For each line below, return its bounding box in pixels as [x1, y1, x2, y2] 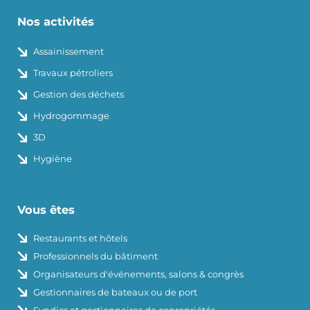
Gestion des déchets [33, 89, 124, 100]
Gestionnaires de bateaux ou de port [33, 286, 197, 298]
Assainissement [33, 46, 104, 57]
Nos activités [17, 15, 94, 29]
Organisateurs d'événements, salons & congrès [33, 268, 244, 280]
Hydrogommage [33, 110, 109, 122]
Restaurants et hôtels [33, 232, 127, 244]
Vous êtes [17, 203, 75, 217]
